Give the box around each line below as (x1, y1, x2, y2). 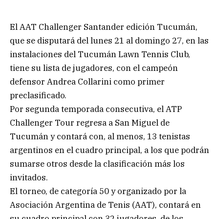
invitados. (10, 172, 48, 183)
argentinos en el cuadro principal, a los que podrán (10, 144, 209, 155)
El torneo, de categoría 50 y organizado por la (10, 185, 186, 197)
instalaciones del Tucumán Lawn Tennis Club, (10, 48, 190, 60)
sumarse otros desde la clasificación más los (10, 158, 185, 169)
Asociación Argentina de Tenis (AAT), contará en (10, 199, 201, 210)
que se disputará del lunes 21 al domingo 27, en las (10, 35, 209, 46)
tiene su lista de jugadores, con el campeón (10, 62, 178, 73)
